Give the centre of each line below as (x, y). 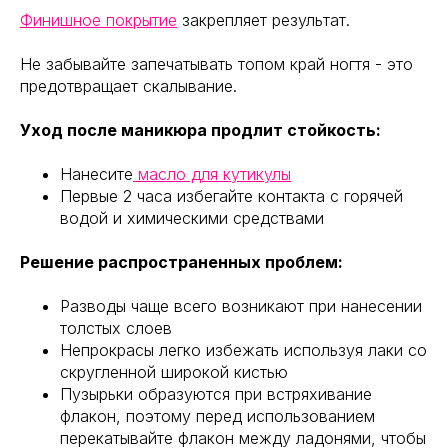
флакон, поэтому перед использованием (217, 416)
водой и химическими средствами (192, 218)
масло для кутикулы (212, 174)
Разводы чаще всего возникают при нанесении (241, 306)
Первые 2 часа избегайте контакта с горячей (231, 196)
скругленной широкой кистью (174, 372)
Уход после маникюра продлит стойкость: (200, 130)
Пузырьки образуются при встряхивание (216, 394)
